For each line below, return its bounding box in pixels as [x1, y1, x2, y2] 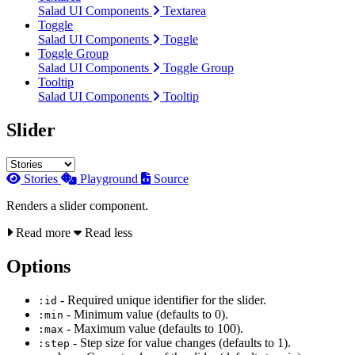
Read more [13, 225, 74, 239]
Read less [82, 225, 132, 239]
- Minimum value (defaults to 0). [63, 307, 228, 321]
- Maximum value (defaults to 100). [63, 321, 243, 335]
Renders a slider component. [6, 198, 148, 212]
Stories [24, 171, 61, 185]
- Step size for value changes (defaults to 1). [70, 335, 291, 349]
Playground [80, 171, 141, 185]
